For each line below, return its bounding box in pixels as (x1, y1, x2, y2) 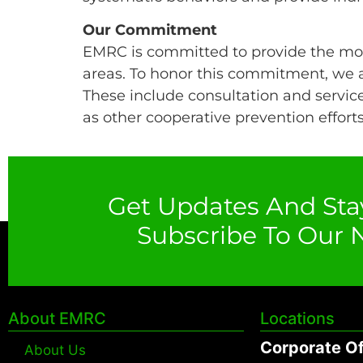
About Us (24, 342, 86, 359)
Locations (259, 309, 335, 329)
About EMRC (8, 309, 106, 329)
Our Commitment (83, 20, 217, 39)
